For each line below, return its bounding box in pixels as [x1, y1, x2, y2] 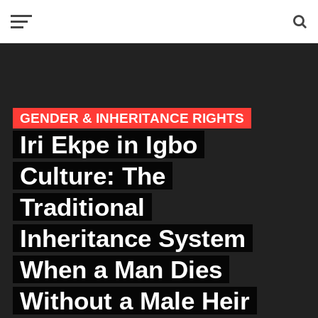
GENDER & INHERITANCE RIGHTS [19, 111, 244, 126]
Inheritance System [19, 224, 246, 252]
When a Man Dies [19, 256, 222, 283]
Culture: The [19, 162, 165, 190]
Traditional [19, 193, 145, 221]
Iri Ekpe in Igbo [19, 131, 197, 158]
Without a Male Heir [19, 287, 250, 314]
